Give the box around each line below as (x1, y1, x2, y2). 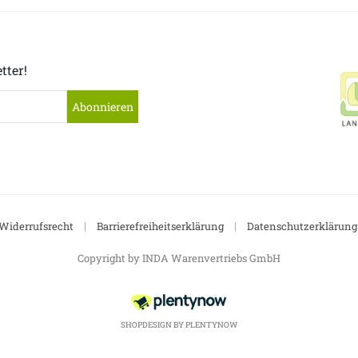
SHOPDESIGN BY (121, 320, 185, 331)
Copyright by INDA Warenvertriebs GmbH (78, 251, 280, 266)
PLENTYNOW (185, 320, 237, 331)
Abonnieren (71, 99, 133, 115)
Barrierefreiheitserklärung (97, 219, 224, 234)
